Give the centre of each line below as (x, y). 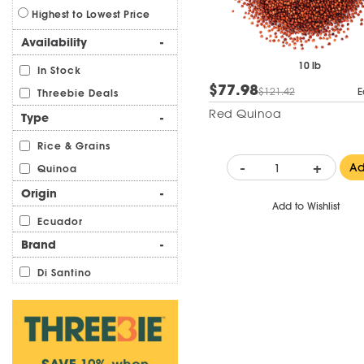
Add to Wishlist (305, 206)
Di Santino (64, 273)
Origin (39, 193)
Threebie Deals (78, 93)
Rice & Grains (74, 146)
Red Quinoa (245, 113)
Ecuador (60, 222)
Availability (54, 42)
